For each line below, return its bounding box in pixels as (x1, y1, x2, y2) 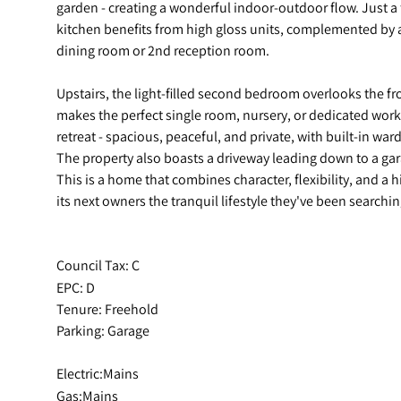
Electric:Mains (56, 363, 139, 382)
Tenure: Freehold (56, 299, 158, 318)
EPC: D (56, 277, 95, 296)
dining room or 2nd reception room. (56, 40, 269, 59)
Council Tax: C (56, 255, 140, 274)
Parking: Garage (56, 320, 149, 339)
